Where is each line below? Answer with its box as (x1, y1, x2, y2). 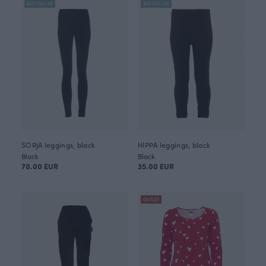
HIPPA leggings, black (138, 140, 211, 150)
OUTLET (143, 196, 159, 202)
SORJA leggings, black (21, 140, 96, 150)
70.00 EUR (21, 161, 58, 171)
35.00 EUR (138, 161, 174, 171)
